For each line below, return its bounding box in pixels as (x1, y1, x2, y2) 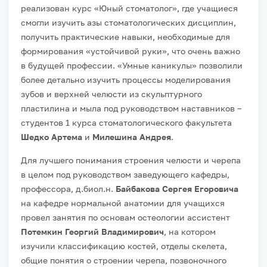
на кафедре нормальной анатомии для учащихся (21, 197, 225, 208)
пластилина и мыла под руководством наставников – (21, 103, 241, 113)
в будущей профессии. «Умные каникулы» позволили (21, 60, 243, 70)
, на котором (164, 226, 216, 237)
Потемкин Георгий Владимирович (21, 226, 164, 237)
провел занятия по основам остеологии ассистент (21, 212, 230, 222)
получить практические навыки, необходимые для (21, 31, 230, 42)
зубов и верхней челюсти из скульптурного (21, 88, 202, 99)
